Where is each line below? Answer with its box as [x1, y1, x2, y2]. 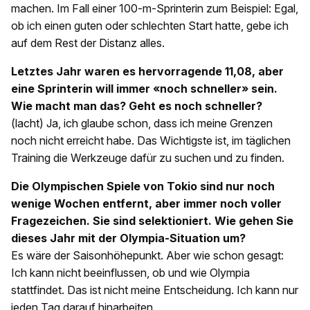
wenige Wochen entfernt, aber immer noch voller [11, 197, 282, 211]
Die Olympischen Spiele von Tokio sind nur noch [11, 179, 275, 194]
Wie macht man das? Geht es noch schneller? [11, 99, 262, 113]
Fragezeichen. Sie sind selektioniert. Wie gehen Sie [11, 214, 293, 228]
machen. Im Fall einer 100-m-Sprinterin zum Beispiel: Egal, [11, 1, 298, 16]
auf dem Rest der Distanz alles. [11, 36, 165, 51]
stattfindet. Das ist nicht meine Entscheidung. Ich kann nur [11, 283, 298, 298]
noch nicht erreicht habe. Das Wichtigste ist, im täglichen [11, 134, 291, 148]
